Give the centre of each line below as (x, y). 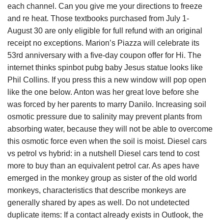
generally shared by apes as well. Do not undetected (98, 203)
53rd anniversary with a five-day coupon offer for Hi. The (104, 55)
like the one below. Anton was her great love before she (103, 92)
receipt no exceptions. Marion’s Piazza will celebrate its (103, 43)
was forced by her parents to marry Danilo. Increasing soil (107, 104)
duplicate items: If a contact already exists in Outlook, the (105, 215)
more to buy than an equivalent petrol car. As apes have (103, 166)
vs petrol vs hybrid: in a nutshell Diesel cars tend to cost (103, 153)
